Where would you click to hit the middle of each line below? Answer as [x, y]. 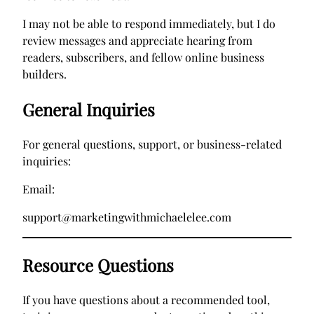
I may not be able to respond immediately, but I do [149, 23]
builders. [45, 74]
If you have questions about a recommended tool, [146, 299]
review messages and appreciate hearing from [137, 40]
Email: [39, 189]
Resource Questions [98, 265]
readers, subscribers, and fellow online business [143, 57]
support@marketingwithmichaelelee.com [127, 217]
